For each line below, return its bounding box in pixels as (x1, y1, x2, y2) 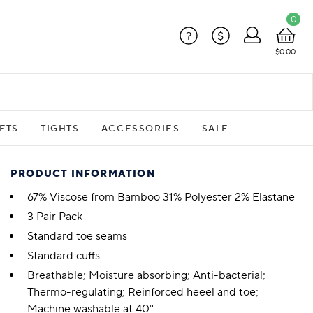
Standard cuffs (27, 249, 100, 263)
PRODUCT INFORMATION (10, 168, 155, 181)
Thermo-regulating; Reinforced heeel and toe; (27, 285, 259, 300)
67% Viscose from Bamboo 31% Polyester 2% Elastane (27, 190, 295, 205)
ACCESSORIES (101, 122, 180, 134)
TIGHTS (41, 122, 80, 134)
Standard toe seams (27, 229, 127, 244)
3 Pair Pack (27, 210, 82, 224)
